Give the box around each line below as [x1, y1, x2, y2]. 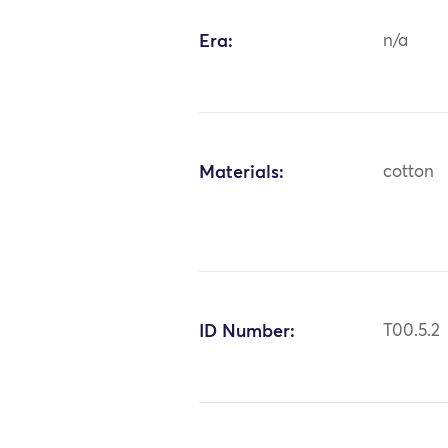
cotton [383, 163, 435, 181]
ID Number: [199, 322, 296, 341]
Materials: [199, 163, 285, 182]
